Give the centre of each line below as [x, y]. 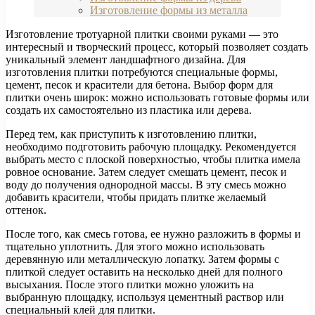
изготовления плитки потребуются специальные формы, [142, 72]
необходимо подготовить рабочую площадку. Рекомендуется [151, 147]
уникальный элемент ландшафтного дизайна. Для [126, 60]
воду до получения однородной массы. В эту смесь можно [146, 185]
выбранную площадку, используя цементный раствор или [145, 297]
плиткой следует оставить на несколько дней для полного [144, 272]
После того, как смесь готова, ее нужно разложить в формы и [153, 234]
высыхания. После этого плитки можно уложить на [130, 285]
